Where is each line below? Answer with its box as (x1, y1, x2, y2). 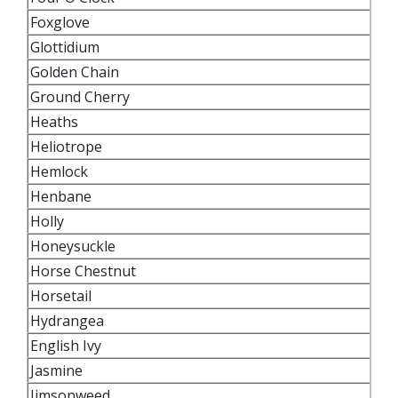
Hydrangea (30, 311, 111, 330)
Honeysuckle (30, 236, 115, 256)
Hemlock (30, 162, 95, 181)
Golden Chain (30, 62, 123, 82)
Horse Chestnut (30, 261, 143, 281)
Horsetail (30, 286, 92, 306)
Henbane (30, 187, 92, 206)
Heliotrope (30, 137, 109, 156)
